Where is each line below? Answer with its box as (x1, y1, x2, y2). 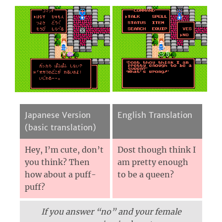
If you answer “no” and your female (41, 207, 181, 217)
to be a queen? (117, 169, 174, 180)
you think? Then (25, 157, 90, 167)
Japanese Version (25, 110, 91, 120)
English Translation (117, 110, 192, 120)
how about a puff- (25, 169, 96, 180)
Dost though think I (117, 145, 196, 155)
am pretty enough (117, 157, 188, 167)
